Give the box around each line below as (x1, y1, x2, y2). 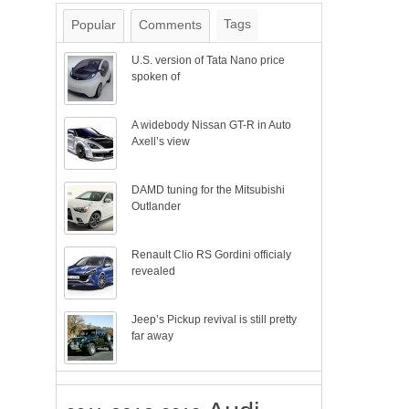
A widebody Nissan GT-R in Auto (131, 119, 292, 131)
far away (131, 330, 174, 342)
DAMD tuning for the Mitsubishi (131, 184, 286, 196)
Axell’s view (131, 135, 191, 148)
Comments (139, 17, 202, 32)
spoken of (131, 70, 181, 83)
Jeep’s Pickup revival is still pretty (131, 313, 298, 326)
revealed (131, 265, 176, 278)
